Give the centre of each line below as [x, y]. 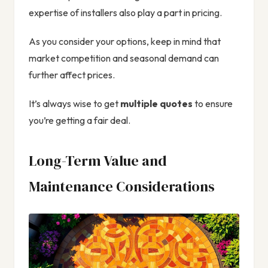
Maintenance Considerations [122, 187]
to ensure [213, 104]
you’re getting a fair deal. [80, 121]
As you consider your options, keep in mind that [125, 42]
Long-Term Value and [98, 161]
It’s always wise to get [74, 104]
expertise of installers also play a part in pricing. [125, 13]
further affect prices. [72, 75]
